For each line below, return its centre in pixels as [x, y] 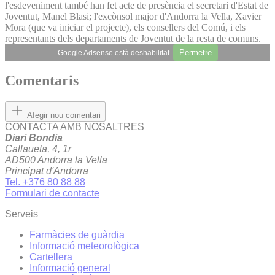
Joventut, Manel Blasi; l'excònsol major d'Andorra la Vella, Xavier [133, 16]
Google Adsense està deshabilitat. [115, 52]
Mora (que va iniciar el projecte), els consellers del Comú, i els [125, 27]
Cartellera [51, 257]
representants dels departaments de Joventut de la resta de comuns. [133, 38]
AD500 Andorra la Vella [56, 160]
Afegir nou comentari [64, 115]
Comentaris [42, 81]
